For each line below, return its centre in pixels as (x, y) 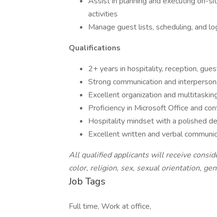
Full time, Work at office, (110, 206)
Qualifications (95, 48)
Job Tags (87, 181)
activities (103, 14)
